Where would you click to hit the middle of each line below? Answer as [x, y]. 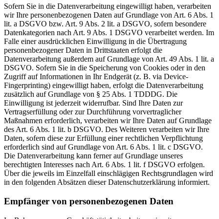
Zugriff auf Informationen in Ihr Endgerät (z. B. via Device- [96, 77]
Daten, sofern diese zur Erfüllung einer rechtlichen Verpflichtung [103, 138]
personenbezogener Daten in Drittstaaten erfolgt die [83, 50]
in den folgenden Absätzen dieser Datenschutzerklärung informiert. [107, 182]
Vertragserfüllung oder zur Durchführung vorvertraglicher [93, 112]
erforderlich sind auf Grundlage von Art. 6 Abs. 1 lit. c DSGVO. [103, 147]
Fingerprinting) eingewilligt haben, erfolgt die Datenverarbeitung [104, 86]
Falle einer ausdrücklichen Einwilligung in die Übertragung [95, 42]
